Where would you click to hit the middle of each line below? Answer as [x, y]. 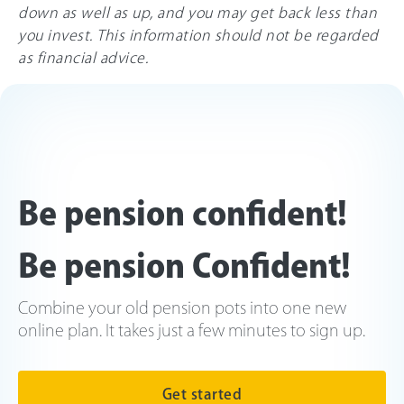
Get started [202, 394]
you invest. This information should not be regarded [198, 35]
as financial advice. [83, 57]
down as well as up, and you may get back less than [197, 12]
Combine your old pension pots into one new [182, 307]
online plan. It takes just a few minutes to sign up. [192, 330]
